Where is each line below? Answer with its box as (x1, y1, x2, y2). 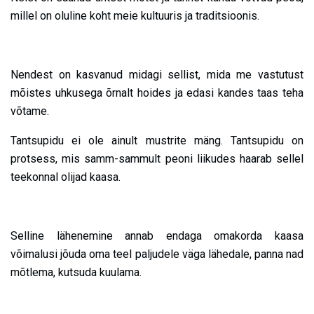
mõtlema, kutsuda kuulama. (11, 266, 142, 280)
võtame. (11, 104, 49, 118)
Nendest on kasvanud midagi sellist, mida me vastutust (11, 68, 303, 82)
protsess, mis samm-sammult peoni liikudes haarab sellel (11, 152, 303, 166)
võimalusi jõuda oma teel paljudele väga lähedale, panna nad (11, 247, 303, 261)
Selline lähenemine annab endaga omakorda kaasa (11, 229, 303, 243)
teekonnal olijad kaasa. (11, 170, 121, 184)
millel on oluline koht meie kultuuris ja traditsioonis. (11, 9, 259, 23)
